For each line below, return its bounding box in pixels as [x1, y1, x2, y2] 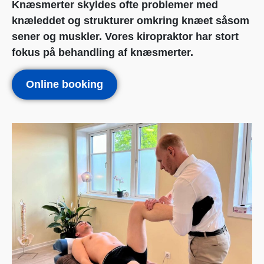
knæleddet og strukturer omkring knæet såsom [12, 15, 249, 27]
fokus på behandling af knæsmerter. [12, 47, 196, 59]
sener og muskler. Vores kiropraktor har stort [12, 31, 239, 43]
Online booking [26, 78, 103, 90]
